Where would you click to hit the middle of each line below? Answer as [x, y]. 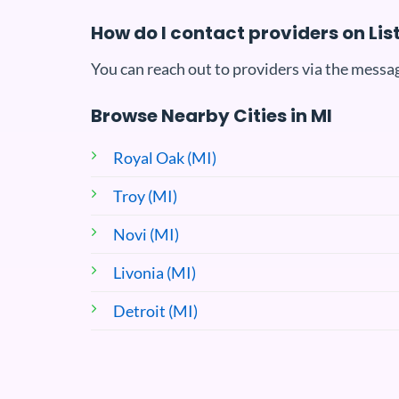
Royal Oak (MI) [165, 157]
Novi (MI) [146, 234]
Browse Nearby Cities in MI [212, 115]
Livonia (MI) [155, 272]
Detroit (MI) [155, 310]
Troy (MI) [145, 195]
